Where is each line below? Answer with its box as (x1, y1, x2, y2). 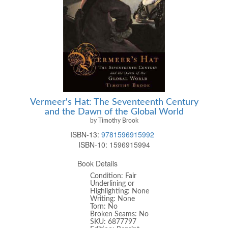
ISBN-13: (70, 129, 101, 139)
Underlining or (90, 180, 135, 187)
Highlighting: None (90, 187, 150, 195)
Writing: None (90, 195, 135, 203)
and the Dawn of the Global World (44, 107, 184, 116)
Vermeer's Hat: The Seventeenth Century (30, 97, 198, 106)
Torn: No (90, 203, 118, 210)
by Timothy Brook (90, 117, 138, 124)
